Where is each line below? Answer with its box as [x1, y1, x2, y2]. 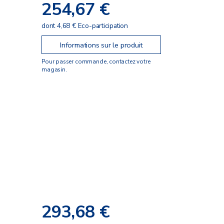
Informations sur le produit [60, 39, 143, 50]
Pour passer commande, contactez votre [41, 57, 150, 65]
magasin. [41, 65, 67, 73]
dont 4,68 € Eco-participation [41, 21, 128, 31]
